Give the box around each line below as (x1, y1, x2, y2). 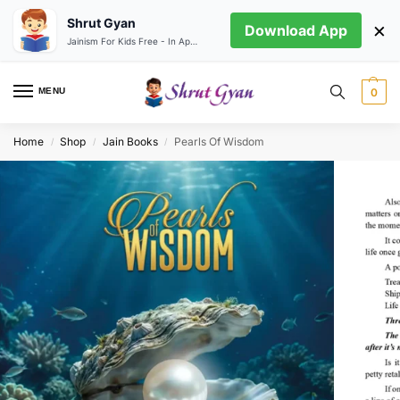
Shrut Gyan (67, 14, 136, 30)
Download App (245, 21, 347, 39)
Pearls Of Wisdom (174, 135, 265, 148)
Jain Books (102, 135, 158, 148)
